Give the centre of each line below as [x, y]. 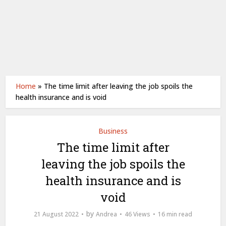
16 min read [175, 214]
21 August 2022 [56, 214]
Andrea [106, 214]
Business [113, 131]
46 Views [137, 214]
